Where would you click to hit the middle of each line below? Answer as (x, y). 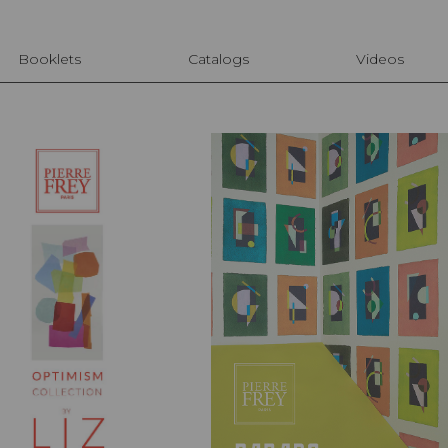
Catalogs (218, 59)
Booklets (49, 59)
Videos (379, 59)
